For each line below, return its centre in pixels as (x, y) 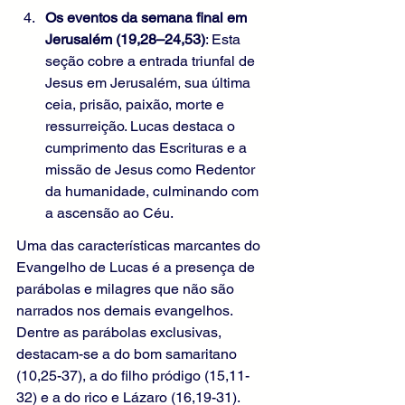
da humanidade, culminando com (154, 192)
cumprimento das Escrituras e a (148, 148)
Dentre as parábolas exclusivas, (121, 333)
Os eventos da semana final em (148, 18)
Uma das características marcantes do (140, 246)
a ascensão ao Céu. (109, 213)
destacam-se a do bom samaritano (128, 354)
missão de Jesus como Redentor (152, 170)
